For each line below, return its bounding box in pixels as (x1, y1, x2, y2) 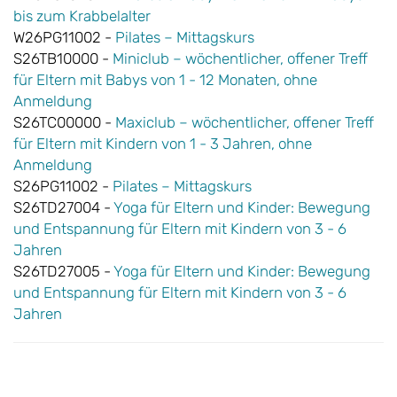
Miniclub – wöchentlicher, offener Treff (113, 50, 368, 68)
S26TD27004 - (13, 198, 113, 217)
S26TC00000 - (13, 113, 115, 132)
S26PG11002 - (13, 177, 113, 196)
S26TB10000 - (13, 50, 113, 68)
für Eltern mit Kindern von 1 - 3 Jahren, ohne (13, 135, 312, 153)
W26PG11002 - (13, 28, 115, 47)
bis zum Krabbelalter (13, 7, 151, 26)
